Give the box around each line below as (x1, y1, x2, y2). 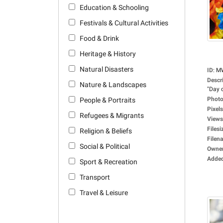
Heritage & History (80, 50, 136, 58)
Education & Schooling (80, 3, 149, 11)
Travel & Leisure (80, 189, 128, 197)
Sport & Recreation (80, 158, 137, 166)
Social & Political (80, 142, 130, 150)
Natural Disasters (80, 65, 133, 73)
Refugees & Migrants (80, 111, 144, 119)
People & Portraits (80, 96, 135, 104)
